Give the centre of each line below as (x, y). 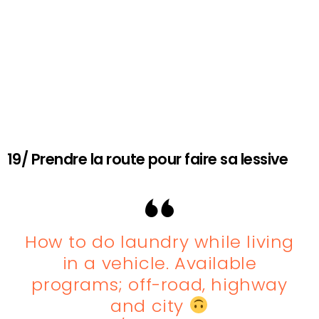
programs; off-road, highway (159, 285)
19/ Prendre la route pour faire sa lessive (148, 159)
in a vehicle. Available (159, 263)
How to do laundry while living (159, 242)
